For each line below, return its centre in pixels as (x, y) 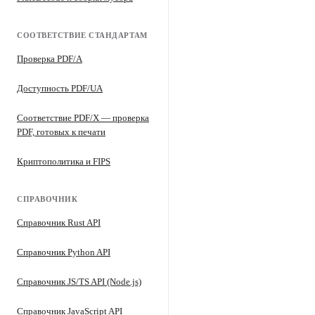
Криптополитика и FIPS (64, 161)
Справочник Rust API (59, 223)
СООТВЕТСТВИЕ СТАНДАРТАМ (82, 35)
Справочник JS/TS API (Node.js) (79, 282)
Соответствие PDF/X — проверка (83, 118)
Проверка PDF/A (50, 59)
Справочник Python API (64, 252)
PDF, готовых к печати (61, 132)
